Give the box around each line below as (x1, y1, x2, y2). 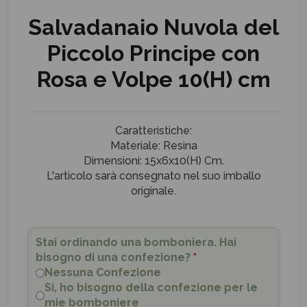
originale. (131, 184, 176, 198)
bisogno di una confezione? (36, 251, 191, 265)
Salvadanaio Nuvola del (28, 14, 279, 40)
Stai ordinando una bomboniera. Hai (36, 236, 236, 249)
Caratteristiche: (115, 124, 192, 138)
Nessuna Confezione (45, 266, 161, 280)
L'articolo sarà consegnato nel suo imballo (46, 169, 261, 183)
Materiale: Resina (110, 139, 197, 153)
